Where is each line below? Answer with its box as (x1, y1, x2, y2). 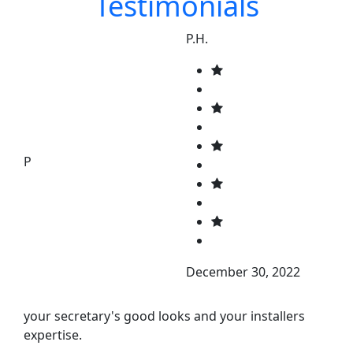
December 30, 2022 (186, 263, 300, 281)
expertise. (24, 326, 82, 344)
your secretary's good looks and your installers (24, 307, 305, 325)
